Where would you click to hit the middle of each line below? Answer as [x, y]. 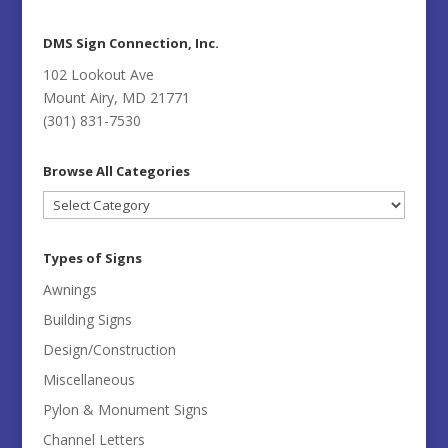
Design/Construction [109, 350]
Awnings [69, 290]
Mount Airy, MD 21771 [116, 98]
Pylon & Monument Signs [125, 410]
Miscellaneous [88, 380]
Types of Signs [92, 258]
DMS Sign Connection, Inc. [130, 43]
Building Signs [87, 320]
